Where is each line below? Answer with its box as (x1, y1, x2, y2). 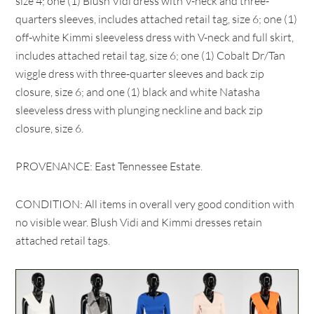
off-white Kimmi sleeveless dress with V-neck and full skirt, (15, 30, 294, 44)
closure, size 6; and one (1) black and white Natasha (15, 85, 261, 99)
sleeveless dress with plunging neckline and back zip (15, 103, 264, 117)
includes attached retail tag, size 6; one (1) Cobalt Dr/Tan (15, 48, 286, 62)
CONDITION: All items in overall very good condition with (15, 197, 295, 211)
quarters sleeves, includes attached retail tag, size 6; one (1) (15, 12, 298, 26)
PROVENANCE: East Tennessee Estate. (15, 159, 203, 173)
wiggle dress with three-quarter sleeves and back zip (15, 67, 265, 81)
